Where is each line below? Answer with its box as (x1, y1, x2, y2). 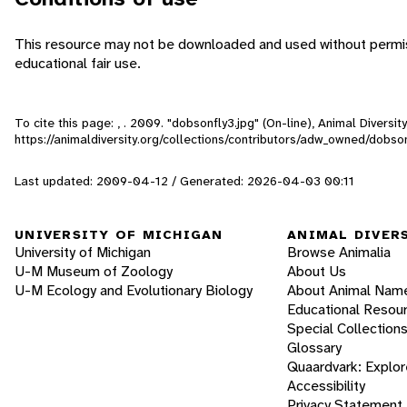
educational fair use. (15, 53, 141, 73)
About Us (287, 262, 346, 282)
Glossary (287, 338, 342, 358)
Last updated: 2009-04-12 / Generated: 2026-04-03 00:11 (15, 172, 354, 189)
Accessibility (287, 376, 365, 396)
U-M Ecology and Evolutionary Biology (15, 281, 253, 301)
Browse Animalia (287, 243, 391, 263)
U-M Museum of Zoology (15, 262, 173, 282)
